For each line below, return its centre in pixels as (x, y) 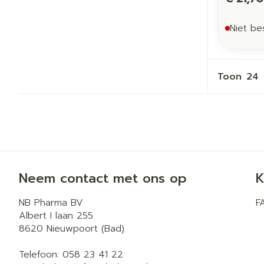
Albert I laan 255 (56, 215)
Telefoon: (41, 254)
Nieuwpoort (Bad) (85, 228)
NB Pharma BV (51, 202)
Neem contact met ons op (103, 178)
